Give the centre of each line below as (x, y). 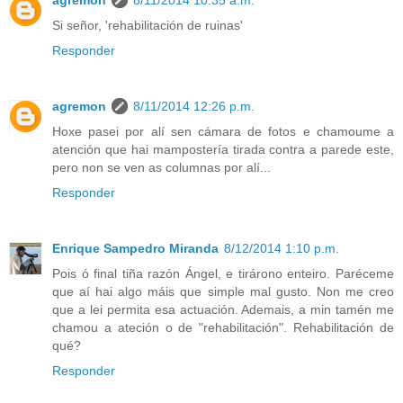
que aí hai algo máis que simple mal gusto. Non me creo (223, 292)
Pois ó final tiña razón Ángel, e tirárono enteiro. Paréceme (223, 274)
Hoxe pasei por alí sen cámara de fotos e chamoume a (223, 132)
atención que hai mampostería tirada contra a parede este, (223, 150)
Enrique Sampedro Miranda (135, 249)
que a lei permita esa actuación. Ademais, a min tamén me (223, 310)
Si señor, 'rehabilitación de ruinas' (148, 26)
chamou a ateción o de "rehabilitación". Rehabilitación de (223, 328)
